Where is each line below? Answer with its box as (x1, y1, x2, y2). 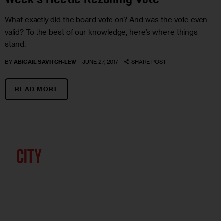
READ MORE (15, 85, 59, 93)
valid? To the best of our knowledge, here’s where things (5, 27, 198, 37)
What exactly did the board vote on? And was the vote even (5, 15, 208, 25)
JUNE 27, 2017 (82, 58, 119, 66)
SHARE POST (131, 58, 166, 66)
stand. (5, 39, 26, 49)
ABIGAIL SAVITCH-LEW (14, 58, 77, 66)
